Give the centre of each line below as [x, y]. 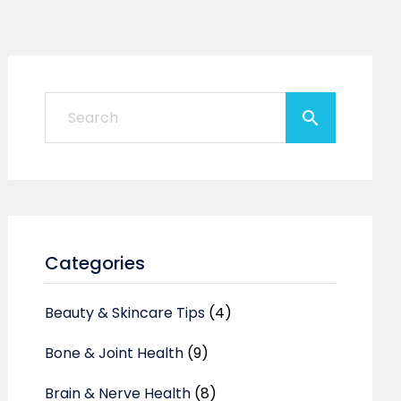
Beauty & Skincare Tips [125, 313]
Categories [95, 263]
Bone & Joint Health [115, 353]
